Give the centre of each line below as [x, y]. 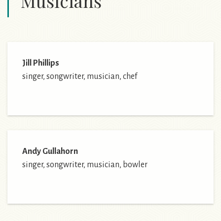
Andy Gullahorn [50, 151]
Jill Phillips [41, 63]
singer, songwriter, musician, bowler [85, 165]
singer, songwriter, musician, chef [80, 76]
